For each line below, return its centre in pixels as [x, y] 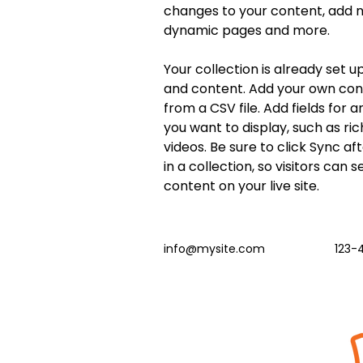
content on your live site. [243, 186]
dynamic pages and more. [247, 30]
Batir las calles [191, 339]
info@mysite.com [215, 249]
